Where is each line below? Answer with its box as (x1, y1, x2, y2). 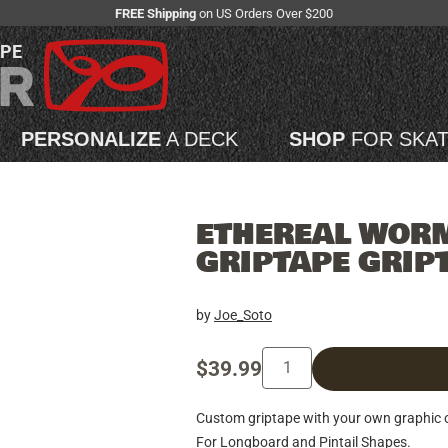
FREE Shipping (115, 5, 196, 21)
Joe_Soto (214, 306, 272, 323)
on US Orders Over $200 (196, 5, 333, 21)
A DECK (161, 128, 238, 151)
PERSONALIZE (21, 128, 161, 151)
